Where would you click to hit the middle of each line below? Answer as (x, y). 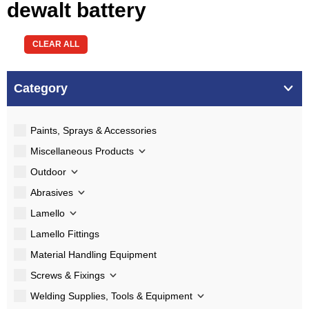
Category (41, 88)
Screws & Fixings (68, 275)
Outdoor (48, 171)
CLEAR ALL (56, 44)
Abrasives (52, 192)
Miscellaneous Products (82, 151)
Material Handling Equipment (93, 254)
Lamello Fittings (65, 233)
